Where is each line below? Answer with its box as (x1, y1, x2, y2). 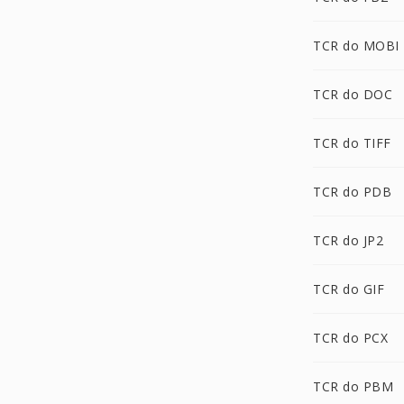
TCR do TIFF (313, 134, 391, 151)
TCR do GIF (313, 280, 384, 298)
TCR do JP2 (313, 232, 383, 249)
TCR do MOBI (313, 37, 399, 54)
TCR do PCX (313, 329, 388, 346)
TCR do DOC (313, 86, 392, 103)
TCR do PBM (313, 378, 393, 395)
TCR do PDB (313, 183, 391, 200)
